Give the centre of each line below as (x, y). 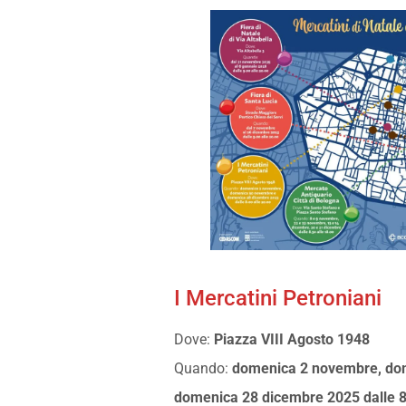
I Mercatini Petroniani (278, 298)
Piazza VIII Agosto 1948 (292, 339)
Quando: (203, 368)
